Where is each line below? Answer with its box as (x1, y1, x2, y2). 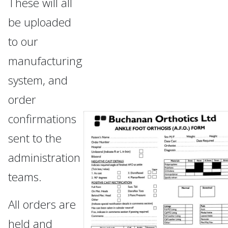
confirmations (8, 110, 76, 127)
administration (8, 149, 80, 165)
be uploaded (8, 14, 71, 30)
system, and (8, 72, 68, 88)
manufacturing (8, 52, 82, 69)
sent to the (8, 130, 62, 146)
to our (8, 33, 38, 49)
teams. (8, 168, 45, 185)
